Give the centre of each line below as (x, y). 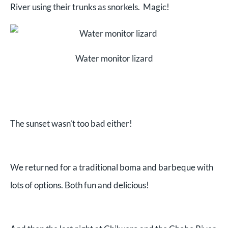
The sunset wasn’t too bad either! (71, 124)
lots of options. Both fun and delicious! (80, 185)
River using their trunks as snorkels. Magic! (90, 7)
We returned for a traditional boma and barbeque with (112, 167)
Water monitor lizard (114, 58)
